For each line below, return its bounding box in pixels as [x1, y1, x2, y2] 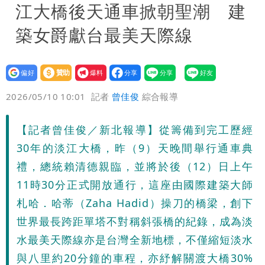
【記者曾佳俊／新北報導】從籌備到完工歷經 [17, 122, 253, 137]
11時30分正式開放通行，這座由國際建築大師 [17, 177, 253, 192]
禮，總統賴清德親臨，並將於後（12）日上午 [17, 159, 253, 173]
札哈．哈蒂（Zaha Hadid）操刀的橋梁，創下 [17, 196, 253, 210]
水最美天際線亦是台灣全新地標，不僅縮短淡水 [17, 232, 253, 247]
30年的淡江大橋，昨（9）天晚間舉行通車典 [17, 141, 253, 155]
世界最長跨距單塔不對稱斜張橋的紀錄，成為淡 [17, 214, 253, 228]
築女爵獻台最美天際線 [15, 23, 193, 46]
